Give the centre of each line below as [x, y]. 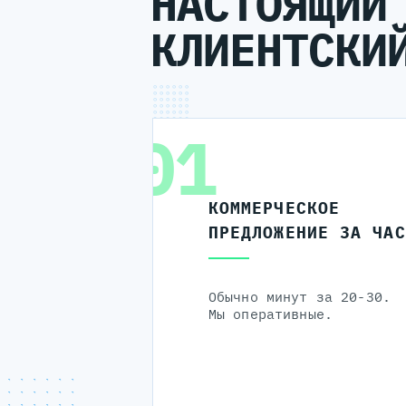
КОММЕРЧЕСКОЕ [274, 208]
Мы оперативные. [270, 314]
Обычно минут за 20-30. [299, 297]
